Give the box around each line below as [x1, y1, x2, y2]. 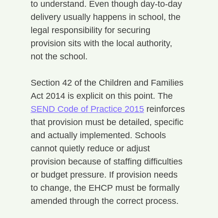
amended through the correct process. [30, 196, 179, 206]
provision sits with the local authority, [30, 38, 175, 48]
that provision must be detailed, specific [30, 117, 186, 127]
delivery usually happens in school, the [30, 12, 183, 22]
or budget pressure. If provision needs [30, 169, 180, 180]
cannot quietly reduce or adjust [30, 143, 152, 153]
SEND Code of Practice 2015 [30, 104, 144, 114]
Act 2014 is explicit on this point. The [30, 91, 175, 101]
